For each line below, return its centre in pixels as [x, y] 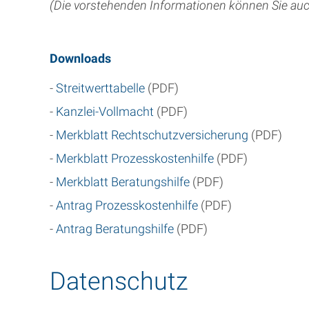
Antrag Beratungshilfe [116, 229]
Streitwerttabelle [100, 88]
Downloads [80, 58]
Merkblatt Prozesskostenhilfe [135, 158]
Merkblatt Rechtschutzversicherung [152, 135]
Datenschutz [119, 281]
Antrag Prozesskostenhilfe [127, 205]
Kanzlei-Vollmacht [105, 111]
